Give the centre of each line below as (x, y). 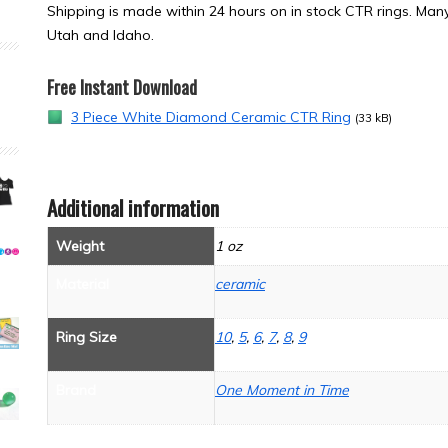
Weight (80, 245)
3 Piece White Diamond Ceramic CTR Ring (211, 116)
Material (82, 283)
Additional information (133, 207)
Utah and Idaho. (100, 34)
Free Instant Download (122, 86)
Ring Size (86, 336)
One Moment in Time (282, 389)
